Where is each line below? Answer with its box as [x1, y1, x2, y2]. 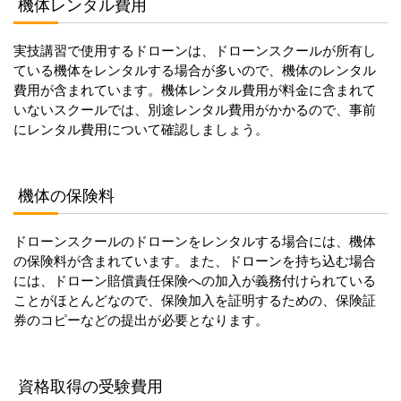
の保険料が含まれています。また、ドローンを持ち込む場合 [13, 252, 376, 269]
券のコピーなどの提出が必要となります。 [13, 311, 269, 328]
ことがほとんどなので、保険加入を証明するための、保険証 [13, 292, 376, 308]
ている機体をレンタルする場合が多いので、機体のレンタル [13, 62, 376, 78]
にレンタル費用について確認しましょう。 [13, 121, 269, 137]
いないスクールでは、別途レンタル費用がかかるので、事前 [13, 101, 376, 117]
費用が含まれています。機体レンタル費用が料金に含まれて [13, 81, 376, 98]
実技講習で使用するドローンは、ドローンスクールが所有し [13, 42, 376, 58]
